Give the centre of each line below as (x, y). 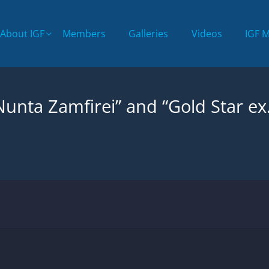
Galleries (149, 33)
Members (84, 33)
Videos (207, 33)
